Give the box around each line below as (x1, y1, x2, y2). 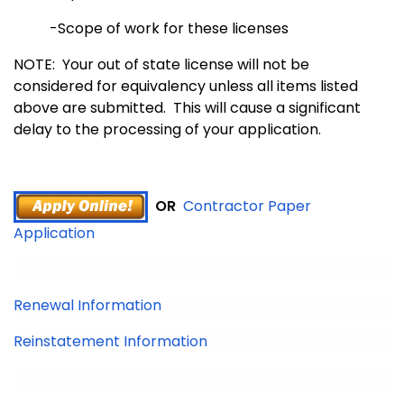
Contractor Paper (183, 196, 311, 217)
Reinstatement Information (14, 331, 207, 353)
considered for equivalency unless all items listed (14, 76, 358, 97)
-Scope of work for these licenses (50, 18, 299, 40)
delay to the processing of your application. (14, 119, 321, 141)
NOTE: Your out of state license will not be (14, 54, 309, 76)
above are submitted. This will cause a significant (14, 97, 361, 119)
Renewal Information (14, 295, 161, 317)
